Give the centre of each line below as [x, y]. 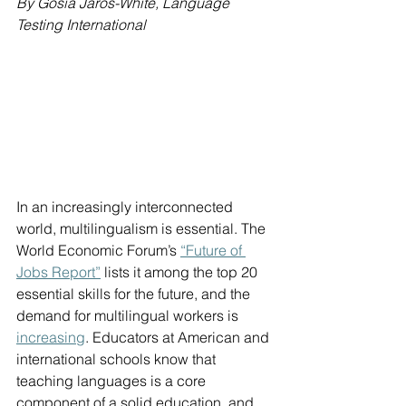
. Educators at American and [179, 338]
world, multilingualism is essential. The [143, 229]
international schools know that [118, 359]
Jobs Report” [58, 272]
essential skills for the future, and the [135, 294]
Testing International [81, 24]
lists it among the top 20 [181, 272]
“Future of [213, 251]
